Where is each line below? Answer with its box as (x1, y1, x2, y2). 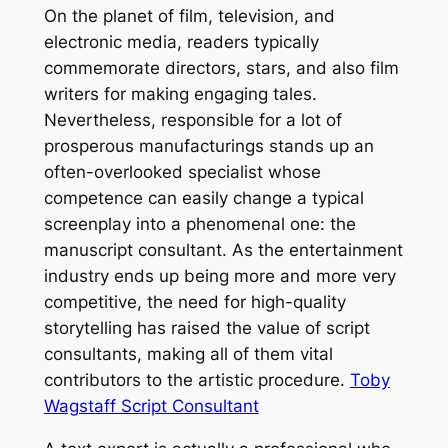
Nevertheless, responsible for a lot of (43, 110, 342, 131)
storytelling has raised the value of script (43, 318, 370, 339)
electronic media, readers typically (43, 32, 319, 53)
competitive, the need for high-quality (43, 292, 346, 313)
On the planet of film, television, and (43, 6, 335, 27)
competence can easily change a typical (43, 188, 364, 209)
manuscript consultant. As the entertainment (43, 240, 403, 261)
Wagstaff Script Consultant (43, 396, 259, 417)
